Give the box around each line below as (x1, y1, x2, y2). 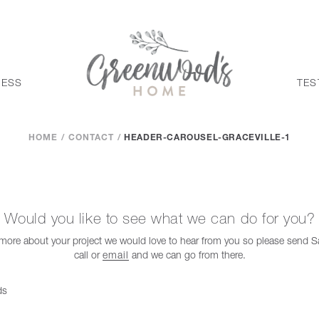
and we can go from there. (128, 249, 246, 261)
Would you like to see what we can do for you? (4, 209, 315, 227)
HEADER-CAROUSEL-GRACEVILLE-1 (124, 134, 291, 142)
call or (73, 249, 103, 261)
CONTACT (68, 134, 114, 142)
